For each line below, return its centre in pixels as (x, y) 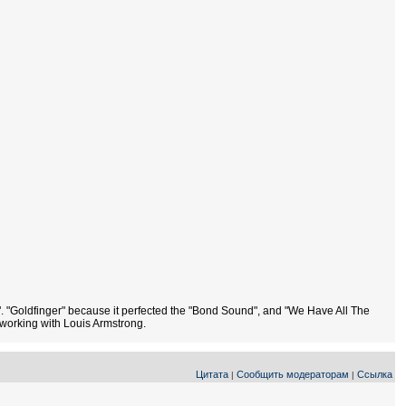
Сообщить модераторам (293, 374)
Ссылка (375, 374)
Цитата (212, 374)
